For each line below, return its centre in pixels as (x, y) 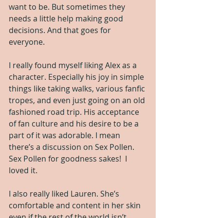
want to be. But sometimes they (68, 7)
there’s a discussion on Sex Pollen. (73, 147)
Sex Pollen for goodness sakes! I (69, 158)
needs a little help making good (67, 18)
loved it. (23, 170)
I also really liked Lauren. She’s (65, 193)
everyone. (27, 42)
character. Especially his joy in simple (77, 77)
